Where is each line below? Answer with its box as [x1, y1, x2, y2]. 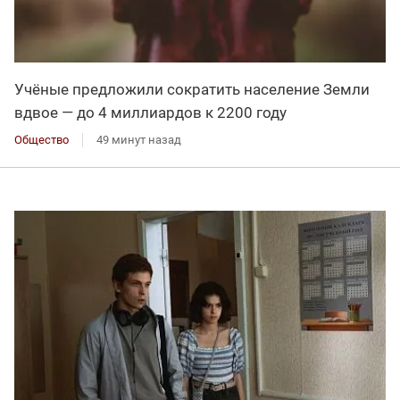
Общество [14, 132, 69, 146]
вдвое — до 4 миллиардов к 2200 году [14, 103, 287, 121]
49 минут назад [96, 132, 181, 146]
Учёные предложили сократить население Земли [14, 79, 370, 98]
